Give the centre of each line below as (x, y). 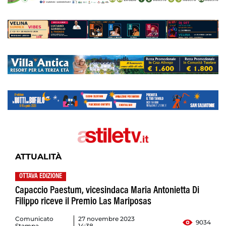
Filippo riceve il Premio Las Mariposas (83, 202)
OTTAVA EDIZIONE (41, 177)
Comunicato (34, 219)
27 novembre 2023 (106, 219)
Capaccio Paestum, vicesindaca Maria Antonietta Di (107, 191)
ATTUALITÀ (38, 157)
